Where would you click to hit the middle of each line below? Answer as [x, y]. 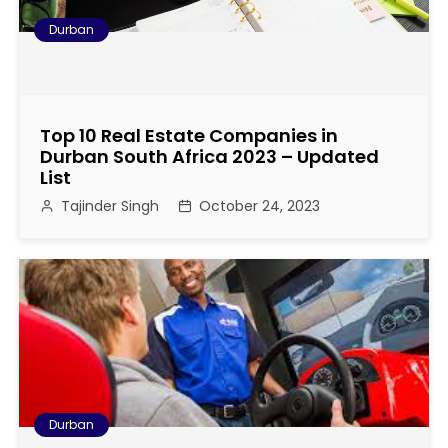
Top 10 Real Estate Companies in [189, 136]
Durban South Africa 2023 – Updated [210, 157]
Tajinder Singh [110, 206]
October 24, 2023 [260, 206]
